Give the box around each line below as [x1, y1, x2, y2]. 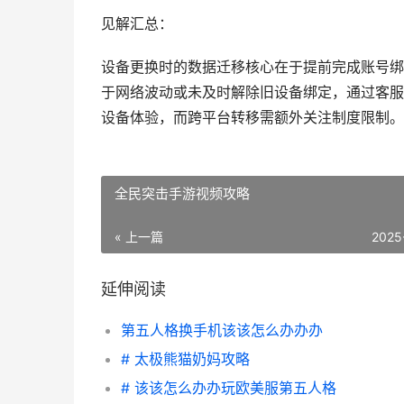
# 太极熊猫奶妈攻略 [121, 350, 250, 368]
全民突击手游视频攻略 [115, 185, 250, 202]
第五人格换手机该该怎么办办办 [121, 321, 323, 339]
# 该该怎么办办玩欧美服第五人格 [121, 379, 336, 397]
